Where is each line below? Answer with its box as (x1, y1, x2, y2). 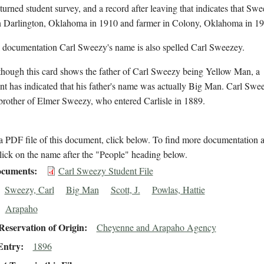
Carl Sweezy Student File (58, 164, 153, 177)
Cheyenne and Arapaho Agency (96, 221, 216, 234)
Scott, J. (110, 183, 140, 196)
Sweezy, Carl (4, 183, 54, 196)
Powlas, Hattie (151, 183, 205, 196)
